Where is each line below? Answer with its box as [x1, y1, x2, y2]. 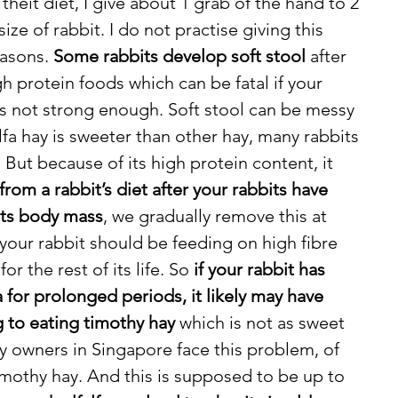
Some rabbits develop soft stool [53, 45, 310, 68]
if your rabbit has [194, 259, 330, 281]
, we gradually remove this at [103, 205, 331, 227]
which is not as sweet [175, 312, 349, 334]
